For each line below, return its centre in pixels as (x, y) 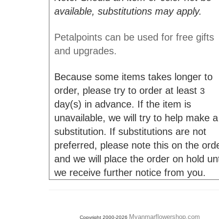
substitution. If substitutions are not (130, 131)
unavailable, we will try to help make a (136, 118)
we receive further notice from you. (130, 173)
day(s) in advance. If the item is (122, 104)
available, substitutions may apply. (128, 11)
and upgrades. (85, 51)
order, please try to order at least (127, 90)
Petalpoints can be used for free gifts (134, 37)
